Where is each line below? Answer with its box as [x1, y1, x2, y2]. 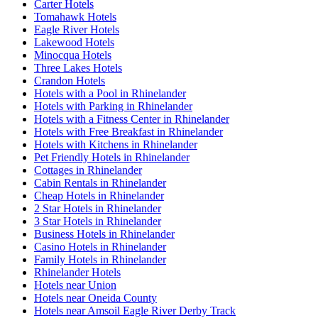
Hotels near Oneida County [34, 291, 157, 304]
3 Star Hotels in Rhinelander [34, 214, 161, 227]
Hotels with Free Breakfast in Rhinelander [34, 125, 223, 138]
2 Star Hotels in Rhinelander [34, 202, 161, 214]
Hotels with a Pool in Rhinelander [34, 87, 186, 99]
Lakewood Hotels [34, 35, 114, 48]
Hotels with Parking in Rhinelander [34, 99, 192, 112]
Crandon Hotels [34, 74, 105, 87]
